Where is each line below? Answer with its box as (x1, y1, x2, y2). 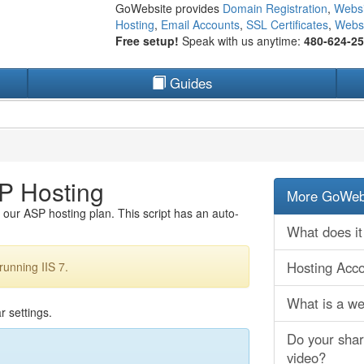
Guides (166, 73, 212, 93)
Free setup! (115, 32, 182, 49)
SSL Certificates (245, 16, 328, 32)
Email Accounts (160, 16, 240, 32)
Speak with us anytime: (181, 32, 304, 49)
